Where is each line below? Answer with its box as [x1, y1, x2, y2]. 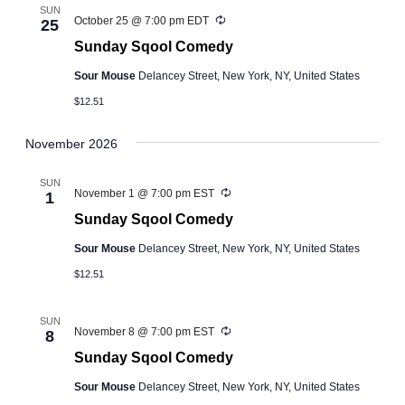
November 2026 [25, 137, 118, 152]
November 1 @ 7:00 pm [74, 187, 191, 201]
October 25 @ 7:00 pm [74, 14, 184, 28]
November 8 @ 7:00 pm [74, 325, 191, 338]
